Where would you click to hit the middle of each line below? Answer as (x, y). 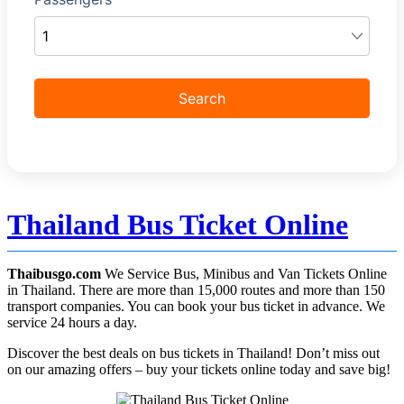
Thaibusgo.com (54, 274)
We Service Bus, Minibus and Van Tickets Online (244, 274)
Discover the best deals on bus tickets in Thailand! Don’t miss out (193, 353)
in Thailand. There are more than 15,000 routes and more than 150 (196, 290)
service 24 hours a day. (72, 322)
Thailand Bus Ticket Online (178, 225)
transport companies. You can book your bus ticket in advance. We (196, 306)
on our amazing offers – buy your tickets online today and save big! (199, 369)
